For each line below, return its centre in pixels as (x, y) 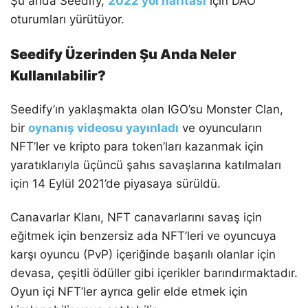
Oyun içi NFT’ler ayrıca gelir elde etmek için (129, 292)
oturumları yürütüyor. (67, 20)
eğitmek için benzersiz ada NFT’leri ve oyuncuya (143, 236)
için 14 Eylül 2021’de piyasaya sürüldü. (115, 184)
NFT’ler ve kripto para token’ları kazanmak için (137, 147)
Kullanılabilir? (58, 76)
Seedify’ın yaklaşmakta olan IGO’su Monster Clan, (147, 110)
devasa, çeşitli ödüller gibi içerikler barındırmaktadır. (154, 273)
